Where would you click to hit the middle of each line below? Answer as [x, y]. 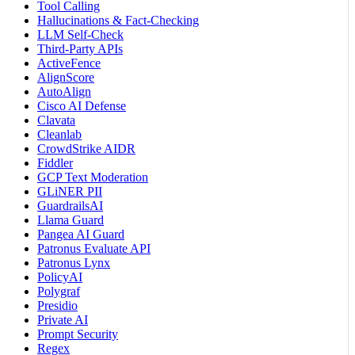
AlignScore [66, 78]
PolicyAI [60, 277]
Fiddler [55, 163]
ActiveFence [69, 63]
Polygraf [59, 292]
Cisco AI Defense [82, 106]
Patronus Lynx [74, 263]
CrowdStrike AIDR [86, 149]
